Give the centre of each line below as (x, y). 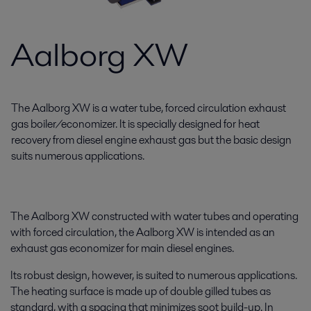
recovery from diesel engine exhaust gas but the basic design (151, 140)
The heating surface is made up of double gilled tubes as (141, 291)
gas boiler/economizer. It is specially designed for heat (135, 124)
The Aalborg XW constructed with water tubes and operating (154, 216)
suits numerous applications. (78, 156)
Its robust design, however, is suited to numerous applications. (154, 275)
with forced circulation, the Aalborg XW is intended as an (143, 232)
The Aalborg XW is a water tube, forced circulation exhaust (149, 108)
